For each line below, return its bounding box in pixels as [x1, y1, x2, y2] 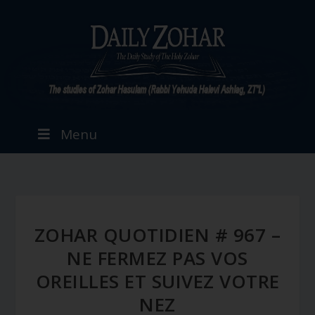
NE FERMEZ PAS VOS [67, 245, 248, 271]
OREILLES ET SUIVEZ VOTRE [35, 269, 280, 294]
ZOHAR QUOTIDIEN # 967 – [34, 222, 281, 247]
